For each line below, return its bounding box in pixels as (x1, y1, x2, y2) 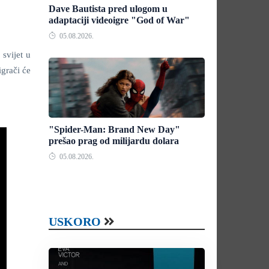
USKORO (49, 215, 101, 228)
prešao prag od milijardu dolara (49, 136, 179, 146)
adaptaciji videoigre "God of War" (49, 15, 190, 25)
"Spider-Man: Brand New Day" (49, 124, 180, 134)
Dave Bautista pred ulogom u (49, 4, 168, 14)
